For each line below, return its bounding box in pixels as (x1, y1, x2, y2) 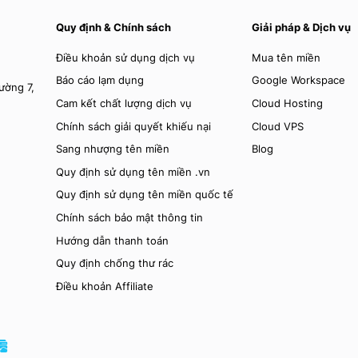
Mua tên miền (252, 51, 321, 64)
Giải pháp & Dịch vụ (252, 21, 352, 34)
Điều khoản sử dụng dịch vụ (56, 51, 196, 64)
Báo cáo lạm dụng (56, 74, 145, 87)
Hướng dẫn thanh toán (56, 234, 169, 247)
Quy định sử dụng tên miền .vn (56, 165, 211, 178)
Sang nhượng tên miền (56, 143, 170, 156)
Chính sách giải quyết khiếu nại (56, 120, 212, 133)
